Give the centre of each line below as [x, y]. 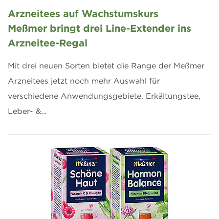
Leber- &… [27, 111]
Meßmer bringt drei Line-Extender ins [99, 28]
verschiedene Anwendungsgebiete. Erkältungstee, [104, 96]
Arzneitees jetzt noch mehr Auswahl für [84, 80]
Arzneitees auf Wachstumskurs [83, 13]
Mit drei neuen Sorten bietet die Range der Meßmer [106, 65]
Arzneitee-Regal [48, 43]
